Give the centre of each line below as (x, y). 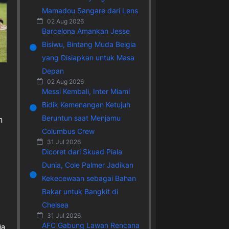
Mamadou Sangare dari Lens (90, 10)
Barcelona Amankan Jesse (86, 31)
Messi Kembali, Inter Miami (86, 91)
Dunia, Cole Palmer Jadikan (87, 165)
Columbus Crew (68, 131)
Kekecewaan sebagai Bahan (89, 178)
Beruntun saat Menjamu (81, 118)
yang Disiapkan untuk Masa (88, 57)
